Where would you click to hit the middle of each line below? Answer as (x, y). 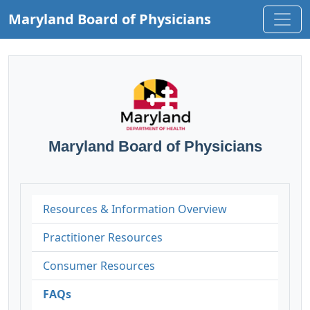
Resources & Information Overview (135, 209)
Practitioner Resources (103, 237)
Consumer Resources (99, 265)
